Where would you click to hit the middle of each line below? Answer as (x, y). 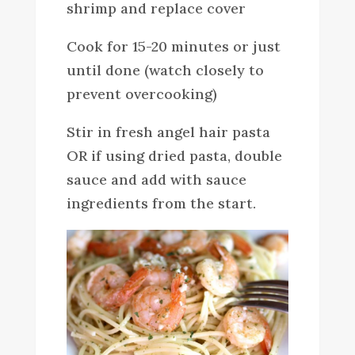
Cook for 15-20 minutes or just (173, 46)
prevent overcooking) (141, 94)
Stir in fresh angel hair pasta (168, 132)
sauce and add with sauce (156, 179)
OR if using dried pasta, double (174, 155)
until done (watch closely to (165, 70)
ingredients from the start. (161, 203)
